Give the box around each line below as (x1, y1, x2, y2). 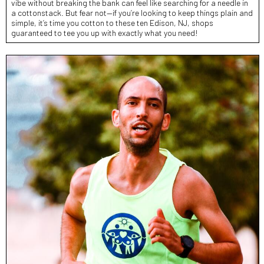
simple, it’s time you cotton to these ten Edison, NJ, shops (11, 17, 213, 28)
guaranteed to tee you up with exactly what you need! (11, 27, 198, 38)
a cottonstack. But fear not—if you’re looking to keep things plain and (11, 7, 253, 18)
